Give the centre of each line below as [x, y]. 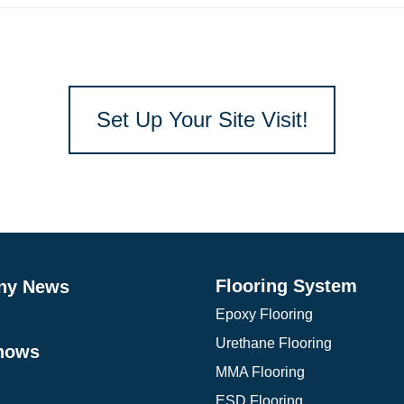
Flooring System [286, 286]
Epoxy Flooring [264, 315]
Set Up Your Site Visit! [202, 120]
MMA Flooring [260, 372]
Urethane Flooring [274, 344]
